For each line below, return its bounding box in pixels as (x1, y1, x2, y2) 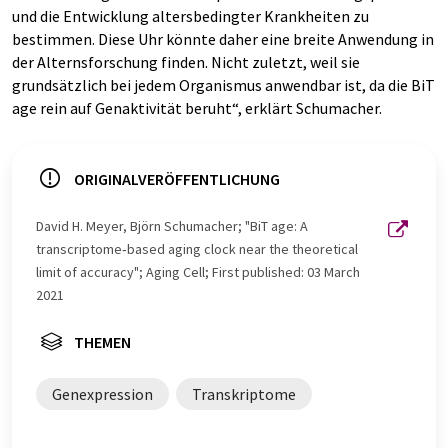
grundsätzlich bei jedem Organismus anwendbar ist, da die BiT (12, 75, 435, 95)
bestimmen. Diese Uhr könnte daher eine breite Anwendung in (12, 29, 434, 49)
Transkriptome (192, 384, 296, 404)
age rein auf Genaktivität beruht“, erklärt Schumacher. (12, 98, 382, 118)
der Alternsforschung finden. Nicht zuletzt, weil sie (12, 52, 360, 72)
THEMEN (74, 332, 131, 352)
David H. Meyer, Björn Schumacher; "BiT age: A (36, 217, 308, 235)
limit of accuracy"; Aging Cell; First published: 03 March (36, 263, 360, 281)
